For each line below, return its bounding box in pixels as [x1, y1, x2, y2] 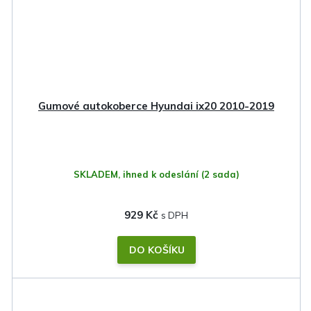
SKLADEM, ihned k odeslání [73, 168, 201, 180]
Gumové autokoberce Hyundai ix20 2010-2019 [38, 99, 274, 112]
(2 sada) [201, 168, 239, 180]
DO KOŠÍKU [128, 243, 185, 256]
